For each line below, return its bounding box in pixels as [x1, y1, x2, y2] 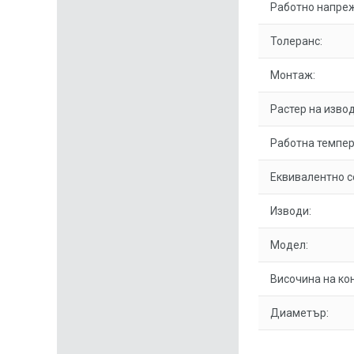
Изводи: [270, 205, 311, 217]
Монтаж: [270, 69, 315, 81]
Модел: [270, 239, 308, 251]
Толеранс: [270, 35, 322, 47]
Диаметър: [270, 307, 329, 319]
